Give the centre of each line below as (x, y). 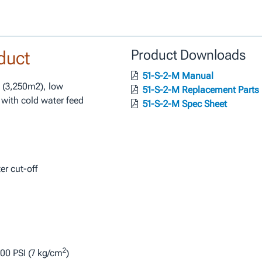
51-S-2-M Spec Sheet (184, 104)
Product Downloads (188, 55)
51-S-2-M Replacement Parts (200, 90)
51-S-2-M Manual (177, 76)
